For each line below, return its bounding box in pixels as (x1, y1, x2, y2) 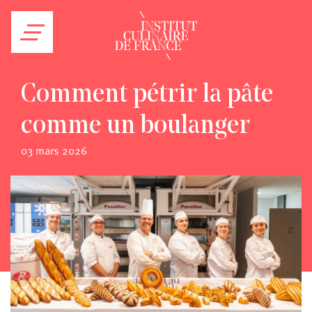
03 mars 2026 (21, 142, 87, 159)
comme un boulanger (21, 114, 250, 139)
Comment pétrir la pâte (21, 82, 273, 108)
